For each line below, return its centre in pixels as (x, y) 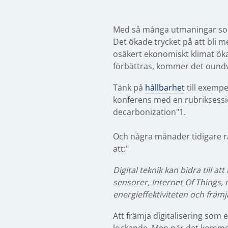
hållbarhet (165, 88)
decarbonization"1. (149, 112)
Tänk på (129, 88)
